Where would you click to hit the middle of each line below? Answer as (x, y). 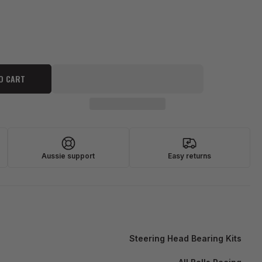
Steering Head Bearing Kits (185, 238)
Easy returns (190, 156)
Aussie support (68, 156)
